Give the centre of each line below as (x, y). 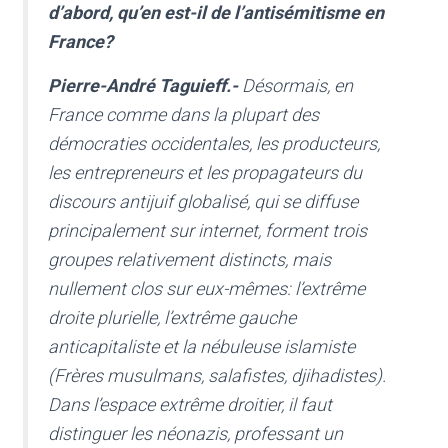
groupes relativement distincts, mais (189, 260)
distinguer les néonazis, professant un (195, 434)
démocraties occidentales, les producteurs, (214, 144)
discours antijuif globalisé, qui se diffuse (203, 202)
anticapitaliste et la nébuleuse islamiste (201, 347)
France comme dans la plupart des (183, 115)
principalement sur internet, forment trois (207, 231)
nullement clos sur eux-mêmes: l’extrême (206, 289)
